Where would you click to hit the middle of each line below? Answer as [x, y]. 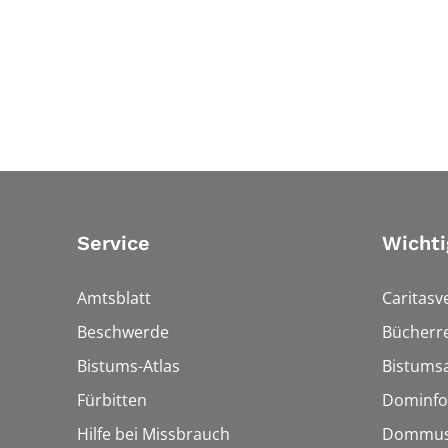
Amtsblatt [114, 297]
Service [113, 242]
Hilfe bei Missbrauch [153, 433]
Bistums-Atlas [128, 365]
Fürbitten [112, 399]
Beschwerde [123, 331]
